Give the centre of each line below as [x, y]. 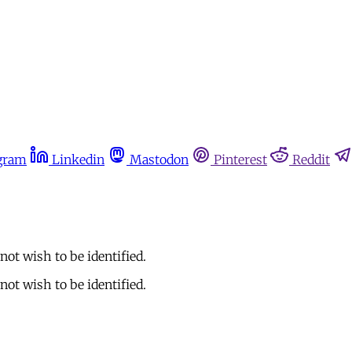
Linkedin [78, 159]
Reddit [311, 159]
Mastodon [159, 159]
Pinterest [240, 159]
